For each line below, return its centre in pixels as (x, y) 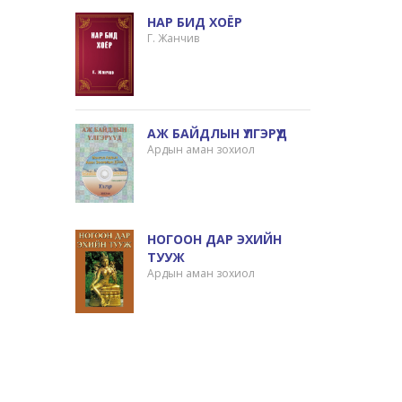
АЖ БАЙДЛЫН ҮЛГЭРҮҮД (218, 133)
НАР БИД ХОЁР (195, 22)
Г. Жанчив (174, 38)
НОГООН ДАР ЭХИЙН (215, 240)
